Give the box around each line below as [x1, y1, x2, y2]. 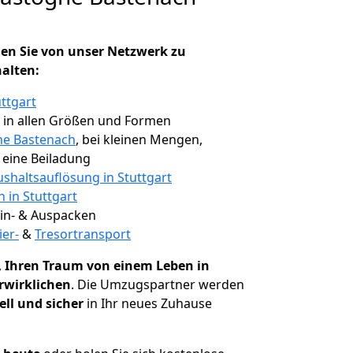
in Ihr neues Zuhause [84, 295, 212, 312]
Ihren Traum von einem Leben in [5, 257, 210, 274]
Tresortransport [35, 225, 131, 243]
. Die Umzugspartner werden [71, 276, 244, 293]
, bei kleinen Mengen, [76, 131, 203, 148]
